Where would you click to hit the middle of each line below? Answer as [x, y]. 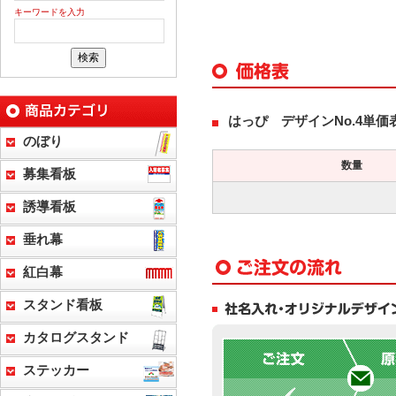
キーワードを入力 [49, 12]
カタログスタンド [76, 338]
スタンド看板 [63, 305]
